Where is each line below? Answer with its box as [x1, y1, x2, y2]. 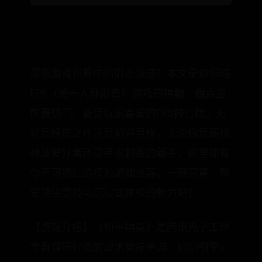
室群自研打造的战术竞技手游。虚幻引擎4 [30, 240, 225, 254]
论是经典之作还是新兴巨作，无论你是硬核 [30, 126, 230, 140]
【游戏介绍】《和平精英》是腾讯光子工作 [30, 220, 230, 234]
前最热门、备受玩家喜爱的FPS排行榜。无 [30, 106, 226, 120]
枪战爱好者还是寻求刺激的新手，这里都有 [30, 146, 230, 160]
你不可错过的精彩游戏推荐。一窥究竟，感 [30, 166, 230, 180]
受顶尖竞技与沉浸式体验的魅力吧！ [30, 185, 198, 199]
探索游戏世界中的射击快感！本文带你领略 [30, 66, 230, 80]
